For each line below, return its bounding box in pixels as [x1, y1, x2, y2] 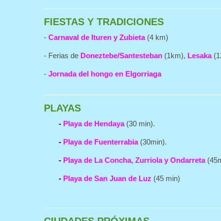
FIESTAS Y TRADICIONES [44, 16, 164, 27]
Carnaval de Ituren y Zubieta [48, 33, 145, 41]
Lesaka [187, 51, 212, 60]
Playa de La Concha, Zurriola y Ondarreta [63, 156, 205, 164]
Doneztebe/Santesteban [80, 51, 162, 60]
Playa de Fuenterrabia [63, 138, 138, 146]
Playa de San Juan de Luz [63, 174, 151, 183]
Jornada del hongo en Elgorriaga [48, 70, 161, 78]
